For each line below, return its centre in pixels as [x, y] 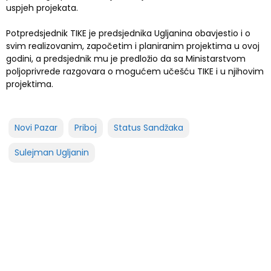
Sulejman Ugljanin [52, 152]
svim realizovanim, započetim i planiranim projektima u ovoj [133, 46]
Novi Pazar [36, 128]
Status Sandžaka [149, 128]
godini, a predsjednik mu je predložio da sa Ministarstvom [126, 59]
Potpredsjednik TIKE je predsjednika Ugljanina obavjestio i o [128, 33]
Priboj [86, 128]
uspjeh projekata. [42, 8]
